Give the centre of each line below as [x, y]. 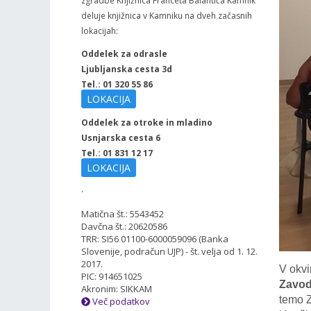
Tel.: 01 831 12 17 [117, 153]
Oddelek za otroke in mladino [147, 123]
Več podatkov [120, 301]
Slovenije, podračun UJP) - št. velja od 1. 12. [169, 251]
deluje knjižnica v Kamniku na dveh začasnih [167, 16]
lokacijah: [100, 31]
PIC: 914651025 [112, 276]
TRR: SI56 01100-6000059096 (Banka [155, 239]
